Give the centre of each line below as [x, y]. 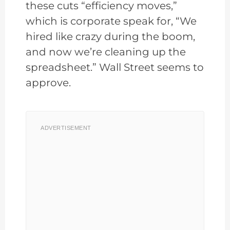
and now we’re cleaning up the [106, 52]
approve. [48, 83]
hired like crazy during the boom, [110, 37]
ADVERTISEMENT [66, 128]
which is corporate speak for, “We [111, 21]
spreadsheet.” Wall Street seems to [115, 68]
